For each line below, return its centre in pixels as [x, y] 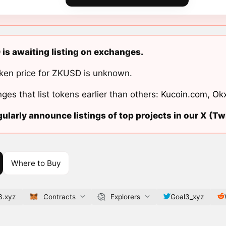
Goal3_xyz [187, 196]
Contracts [59, 196]
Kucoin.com [184, 95]
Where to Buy [36, 163]
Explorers [125, 196]
